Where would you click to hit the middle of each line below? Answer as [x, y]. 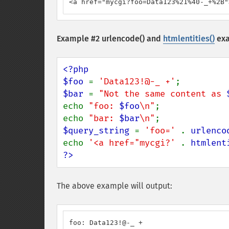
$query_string [99, 131]
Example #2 [79, 39]
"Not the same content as [163, 94]
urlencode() [123, 39]
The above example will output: [114, 186]
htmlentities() [189, 39]
